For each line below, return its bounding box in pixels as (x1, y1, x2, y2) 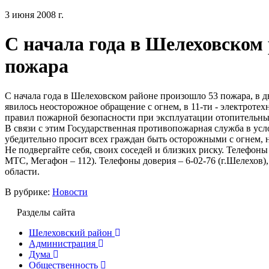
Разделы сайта (17, 207, 75, 217)
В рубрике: (5, 186, 52, 197)
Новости (52, 186, 88, 197)
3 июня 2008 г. (5, 10, 64, 20)
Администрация (29, 238, 95, 249)
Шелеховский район (29, 227, 112, 238)
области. (5, 166, 40, 177)
